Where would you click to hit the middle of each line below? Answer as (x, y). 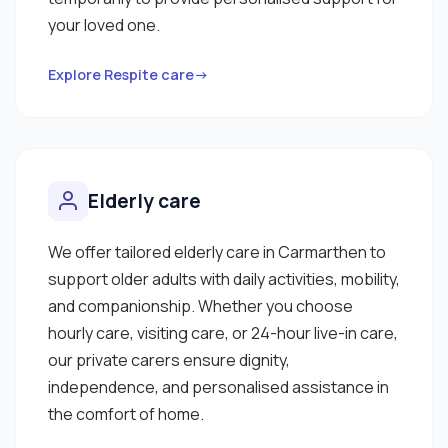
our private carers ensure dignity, (169, 359)
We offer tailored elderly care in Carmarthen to (217, 251)
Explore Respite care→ (128, 74)
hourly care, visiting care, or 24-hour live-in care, (223, 332)
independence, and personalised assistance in (218, 386)
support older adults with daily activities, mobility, (224, 278)
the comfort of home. (126, 413)
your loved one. (104, 24)
